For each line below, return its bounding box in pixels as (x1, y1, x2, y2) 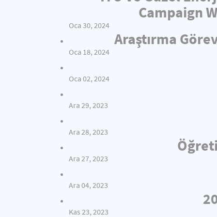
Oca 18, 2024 (69, 47, 109, 57)
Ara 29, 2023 (69, 101, 108, 110)
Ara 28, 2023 (69, 127, 108, 137)
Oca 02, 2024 (69, 74, 109, 83)
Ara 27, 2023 (69, 154, 108, 163)
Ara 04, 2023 (69, 181, 108, 190)
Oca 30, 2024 (69, 21, 109, 30)
